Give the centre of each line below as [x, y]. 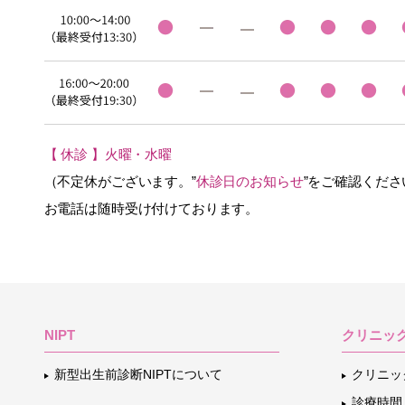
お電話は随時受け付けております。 [151, 209]
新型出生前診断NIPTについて [138, 375]
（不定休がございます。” [120, 182]
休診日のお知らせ [250, 182]
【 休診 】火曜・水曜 [108, 155]
